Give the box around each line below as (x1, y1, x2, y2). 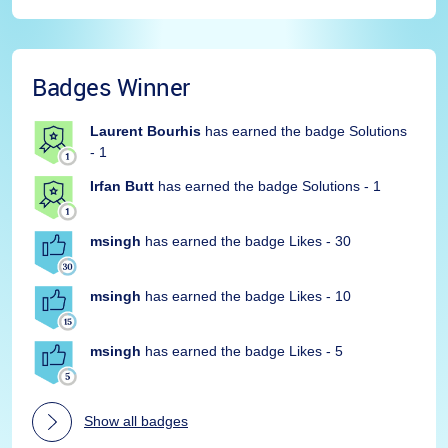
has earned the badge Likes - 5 (145, 343, 343, 359)
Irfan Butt (90, 178, 154, 194)
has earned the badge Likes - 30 (145, 233, 351, 249)
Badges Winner (32, 71, 190, 103)
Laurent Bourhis (90, 123, 201, 139)
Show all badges (84, 412, 188, 429)
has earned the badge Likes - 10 (145, 288, 351, 304)
